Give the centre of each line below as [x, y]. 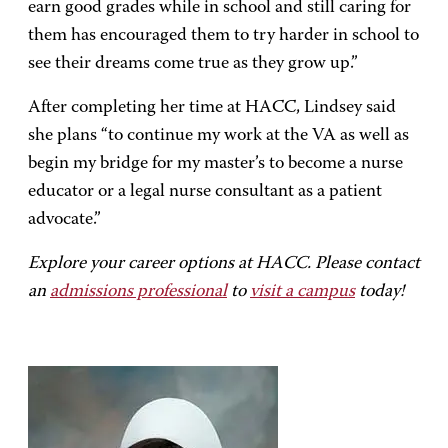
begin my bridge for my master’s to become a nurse [215, 164]
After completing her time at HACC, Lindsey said [212, 108]
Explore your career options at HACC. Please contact [224, 264]
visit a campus [302, 292]
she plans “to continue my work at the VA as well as [218, 136]
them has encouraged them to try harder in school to [223, 36]
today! [379, 292]
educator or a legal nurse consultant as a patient [205, 192]
